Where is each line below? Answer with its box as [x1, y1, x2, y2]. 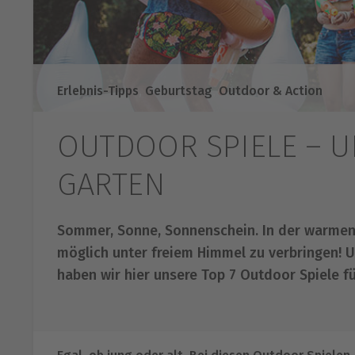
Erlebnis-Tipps [57, 83, 139, 99]
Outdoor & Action [219, 83, 323, 99]
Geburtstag [145, 83, 212, 99]
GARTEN [57, 166, 166, 204]
